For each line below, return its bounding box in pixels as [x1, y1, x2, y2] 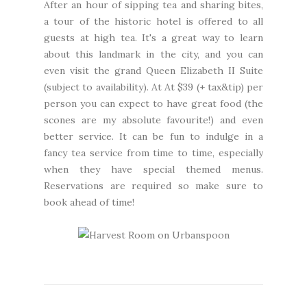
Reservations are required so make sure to [44, 179, 263, 192]
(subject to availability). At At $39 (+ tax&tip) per [44, 80, 263, 93]
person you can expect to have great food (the [44, 97, 263, 110]
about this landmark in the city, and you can [44, 47, 263, 60]
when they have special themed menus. [44, 162, 263, 175]
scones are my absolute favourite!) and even [44, 113, 263, 126]
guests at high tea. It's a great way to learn [44, 31, 263, 44]
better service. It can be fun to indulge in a [44, 130, 263, 143]
